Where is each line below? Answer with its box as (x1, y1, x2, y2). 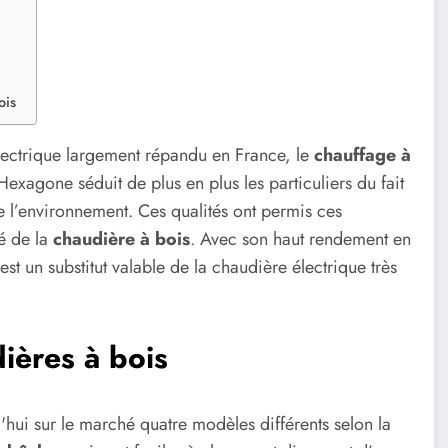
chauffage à (314, 142, 411, 169)
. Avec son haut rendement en (190, 226, 411, 253)
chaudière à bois (53, 226, 190, 253)
